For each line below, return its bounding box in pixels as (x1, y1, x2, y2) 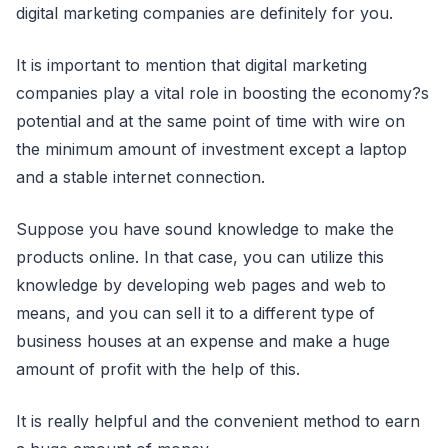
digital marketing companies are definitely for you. (16, 2, 393, 23)
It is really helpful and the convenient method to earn (16, 410, 420, 431)
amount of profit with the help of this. (16, 358, 300, 379)
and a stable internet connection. (16, 166, 265, 187)
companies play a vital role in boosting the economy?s (16, 82, 429, 103)
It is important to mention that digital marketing (16, 54, 367, 75)
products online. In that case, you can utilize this (16, 246, 384, 267)
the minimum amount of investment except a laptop (16, 138, 407, 159)
